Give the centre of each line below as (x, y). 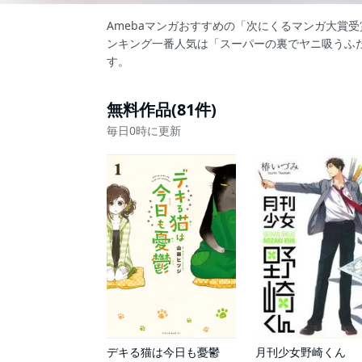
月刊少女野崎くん (301, 351)
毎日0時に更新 (144, 130)
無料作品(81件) (162, 109)
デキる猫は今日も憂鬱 (163, 351)
